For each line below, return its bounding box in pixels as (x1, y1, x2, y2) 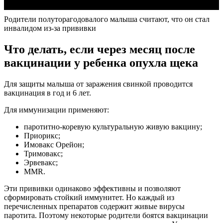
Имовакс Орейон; (24, 140, 84, 149)
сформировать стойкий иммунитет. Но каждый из (4, 193, 174, 202)
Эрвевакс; (24, 158, 58, 167)
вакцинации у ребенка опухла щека (4, 56, 198, 69)
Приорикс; (24, 131, 60, 140)
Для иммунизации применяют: (4, 105, 109, 114)
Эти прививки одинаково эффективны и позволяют (4, 184, 181, 193)
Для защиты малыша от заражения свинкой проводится (4, 79, 193, 88)
